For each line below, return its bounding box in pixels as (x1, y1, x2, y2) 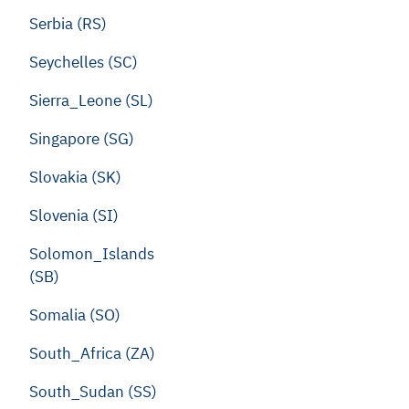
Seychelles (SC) (29, 52, 138, 72)
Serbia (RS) (29, 14, 107, 34)
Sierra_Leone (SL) (29, 90, 153, 110)
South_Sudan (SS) (29, 382, 157, 402)
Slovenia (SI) (29, 205, 119, 225)
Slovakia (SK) (29, 167, 121, 187)
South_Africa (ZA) (29, 343, 155, 363)
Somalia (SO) (29, 305, 121, 325)
